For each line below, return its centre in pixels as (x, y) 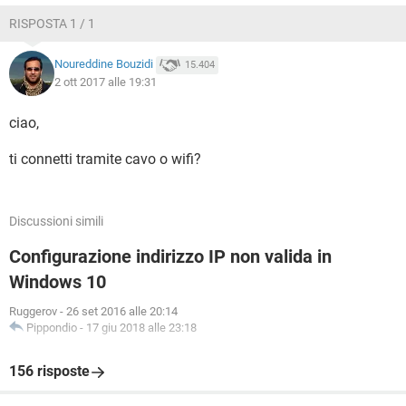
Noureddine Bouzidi (104, 64)
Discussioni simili (56, 221)
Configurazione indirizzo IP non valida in (170, 256)
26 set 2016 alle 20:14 (122, 311)
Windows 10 (58, 282)
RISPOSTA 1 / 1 (52, 24)
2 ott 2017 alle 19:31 (106, 82)
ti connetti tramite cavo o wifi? (105, 159)
